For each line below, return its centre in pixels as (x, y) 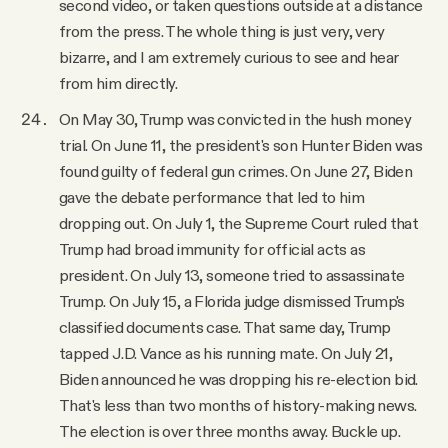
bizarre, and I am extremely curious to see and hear (229, 57)
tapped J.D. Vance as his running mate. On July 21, (225, 353)
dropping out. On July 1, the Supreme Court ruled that (239, 223)
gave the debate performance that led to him (212, 197)
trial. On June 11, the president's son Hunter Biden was (240, 145)
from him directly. (120, 83)
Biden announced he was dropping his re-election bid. (238, 379)
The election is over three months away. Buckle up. (229, 431)
